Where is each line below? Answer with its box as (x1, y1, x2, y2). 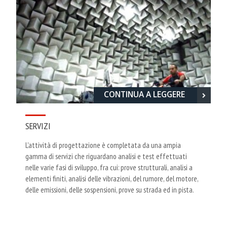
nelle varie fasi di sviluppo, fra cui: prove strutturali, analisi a (25, 162, 193, 173)
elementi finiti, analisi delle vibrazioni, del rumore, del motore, (25, 173, 198, 184)
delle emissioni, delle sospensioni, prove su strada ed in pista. (25, 184, 194, 195)
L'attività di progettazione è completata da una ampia (25, 140, 181, 150)
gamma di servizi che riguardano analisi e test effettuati (25, 151, 187, 162)
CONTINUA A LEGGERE (104, 89, 187, 100)
